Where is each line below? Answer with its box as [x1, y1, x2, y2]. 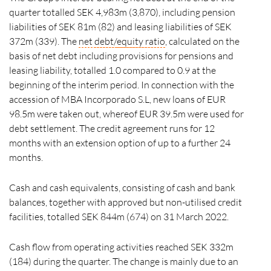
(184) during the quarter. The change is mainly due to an [9, 255, 238, 267]
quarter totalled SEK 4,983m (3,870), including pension [9, 6, 235, 18]
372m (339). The [9, 35, 79, 47]
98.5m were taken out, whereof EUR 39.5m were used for [9, 108, 244, 120]
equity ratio [117, 35, 165, 47]
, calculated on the [165, 35, 240, 47]
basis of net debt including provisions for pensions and [9, 50, 233, 62]
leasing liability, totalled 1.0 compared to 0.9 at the [9, 64, 216, 76]
